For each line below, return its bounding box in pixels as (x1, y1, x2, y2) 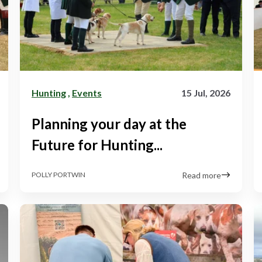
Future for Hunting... (32, 136, 163, 153)
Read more (182, 170, 221, 180)
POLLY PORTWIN (32, 170, 85, 180)
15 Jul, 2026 (181, 87, 230, 98)
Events (72, 87, 102, 98)
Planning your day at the (32, 115, 187, 132)
